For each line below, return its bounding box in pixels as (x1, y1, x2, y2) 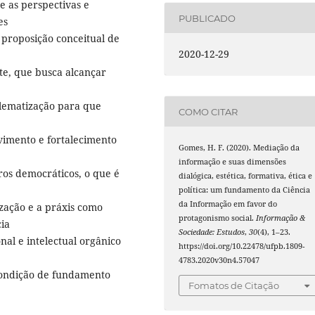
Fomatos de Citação (188, 279, 280, 291)
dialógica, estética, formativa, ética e (179, 171, 313, 181)
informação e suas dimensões (179, 157, 287, 167)
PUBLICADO (179, 12, 236, 24)
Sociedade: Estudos (179, 227, 245, 238)
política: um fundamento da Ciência (179, 185, 311, 195)
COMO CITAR (179, 105, 238, 117)
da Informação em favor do (179, 199, 278, 210)
